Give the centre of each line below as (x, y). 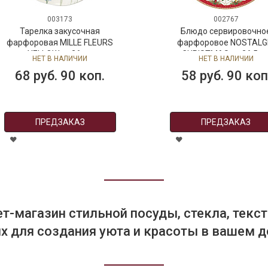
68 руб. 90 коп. (60, 76)
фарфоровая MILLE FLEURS (60, 42)
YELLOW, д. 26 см (60, 54)
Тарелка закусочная (60, 31)
